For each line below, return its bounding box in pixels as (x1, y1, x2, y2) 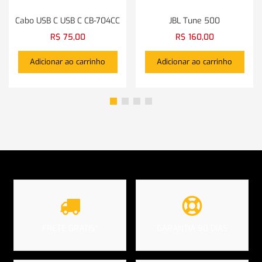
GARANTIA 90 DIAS (157, 223, 227, 234)
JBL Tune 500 (169, 15, 220, 26)
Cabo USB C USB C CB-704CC (15, 15, 120, 26)
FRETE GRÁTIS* (42, 222, 98, 234)
